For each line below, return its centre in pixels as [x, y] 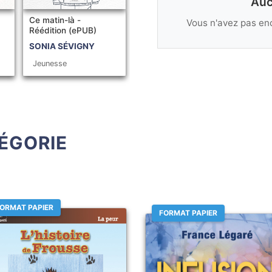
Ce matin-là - [55, 20]
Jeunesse [49, 63]
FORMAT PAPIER [188, 213]
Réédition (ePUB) [63, 30]
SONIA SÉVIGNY [62, 46]
